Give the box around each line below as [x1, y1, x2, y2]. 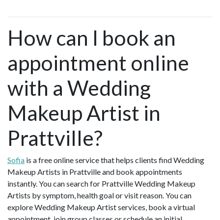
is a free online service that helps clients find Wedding [25, 155, 204, 165]
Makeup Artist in [7, 100, 161, 126]
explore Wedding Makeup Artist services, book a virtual [7, 202, 195, 212]
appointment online [7, 50, 189, 76]
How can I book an [7, 25, 176, 51]
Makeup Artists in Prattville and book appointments [7, 167, 182, 177]
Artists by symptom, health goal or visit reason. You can [7, 191, 192, 200]
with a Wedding [7, 75, 151, 101]
